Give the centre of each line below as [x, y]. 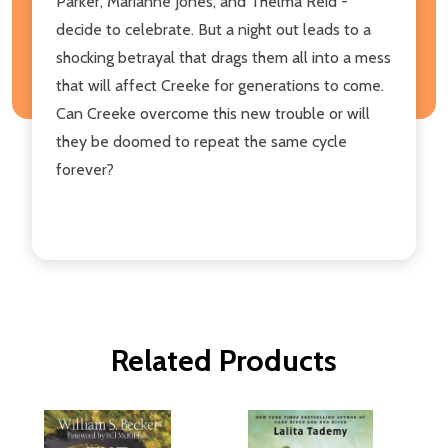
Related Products [224, 360]
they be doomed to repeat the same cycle [201, 141]
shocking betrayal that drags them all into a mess [223, 57]
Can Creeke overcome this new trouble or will [213, 113]
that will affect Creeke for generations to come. [220, 85]
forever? [85, 169]
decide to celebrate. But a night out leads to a [213, 29]
